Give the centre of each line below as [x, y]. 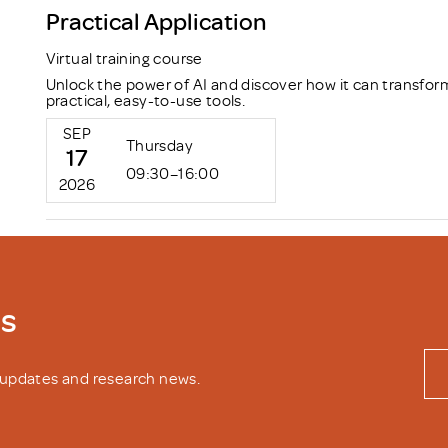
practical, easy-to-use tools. [145, 99]
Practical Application [155, 21]
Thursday [159, 144]
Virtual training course [124, 57]
